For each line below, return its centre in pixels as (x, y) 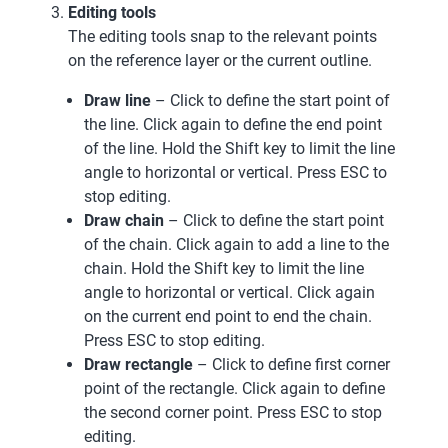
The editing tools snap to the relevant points (222, 36)
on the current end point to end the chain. (228, 316)
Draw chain (124, 220)
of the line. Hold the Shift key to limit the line (239, 148)
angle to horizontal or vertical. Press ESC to (235, 172)
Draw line (117, 100)
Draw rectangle (138, 364)
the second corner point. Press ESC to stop (233, 412)
